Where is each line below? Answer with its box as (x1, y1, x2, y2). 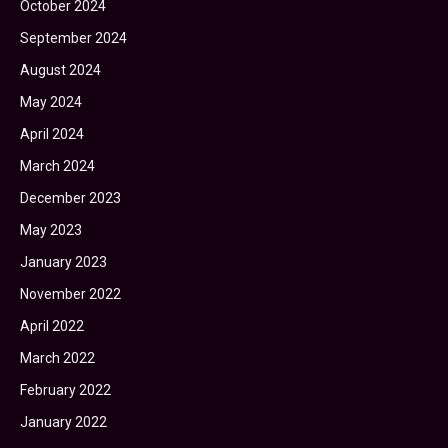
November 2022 (20, 286, 121, 302)
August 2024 (20, 62, 101, 78)
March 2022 (20, 350, 95, 366)
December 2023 (20, 190, 121, 206)
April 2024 (20, 126, 84, 142)
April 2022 (20, 318, 84, 334)
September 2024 (20, 30, 127, 46)
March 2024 (20, 158, 95, 174)
